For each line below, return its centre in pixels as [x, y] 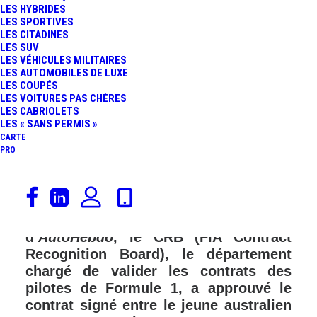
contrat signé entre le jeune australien [158, 305]
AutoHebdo [76, 237]
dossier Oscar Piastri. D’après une [158, 203]
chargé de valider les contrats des [158, 271]
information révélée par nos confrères [158, 220]
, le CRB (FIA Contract [202, 237]
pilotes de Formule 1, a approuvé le [158, 288]
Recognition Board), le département [158, 254]
